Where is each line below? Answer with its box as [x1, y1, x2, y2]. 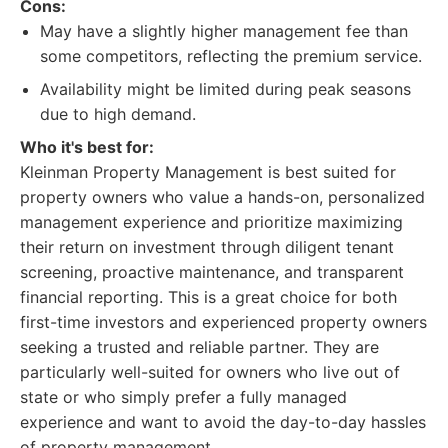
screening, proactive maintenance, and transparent [20, 262, 404, 282]
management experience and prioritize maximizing [20, 212, 403, 232]
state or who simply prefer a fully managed [20, 387, 347, 407]
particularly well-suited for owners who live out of [20, 362, 400, 382]
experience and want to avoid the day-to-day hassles [20, 412, 426, 432]
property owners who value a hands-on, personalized [20, 187, 425, 207]
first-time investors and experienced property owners [20, 312, 427, 332]
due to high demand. [40, 104, 196, 124]
